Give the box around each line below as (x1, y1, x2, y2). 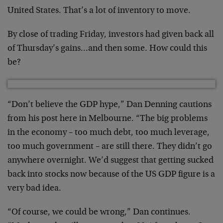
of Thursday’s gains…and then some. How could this (7, 44, 207, 53)
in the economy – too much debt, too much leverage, (7, 128, 210, 137)
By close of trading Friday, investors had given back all (7, 30, 214, 39)
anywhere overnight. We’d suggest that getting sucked (7, 156, 214, 165)
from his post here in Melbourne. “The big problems (7, 114, 208, 123)
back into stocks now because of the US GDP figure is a (7, 170, 215, 179)
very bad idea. (7, 184, 61, 193)
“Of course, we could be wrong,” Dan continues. (7, 208, 191, 217)
